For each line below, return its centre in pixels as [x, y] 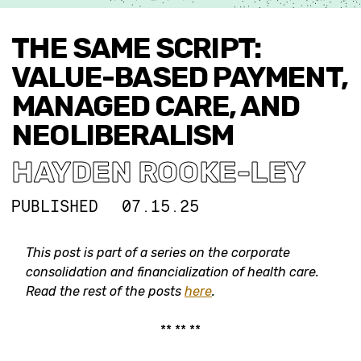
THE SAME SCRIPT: [136, 48]
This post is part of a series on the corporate [158, 253]
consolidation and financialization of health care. [172, 272]
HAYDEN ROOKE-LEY [158, 172]
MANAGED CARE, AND [156, 106]
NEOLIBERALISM [122, 135]
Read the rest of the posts [105, 291]
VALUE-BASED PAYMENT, [180, 77]
